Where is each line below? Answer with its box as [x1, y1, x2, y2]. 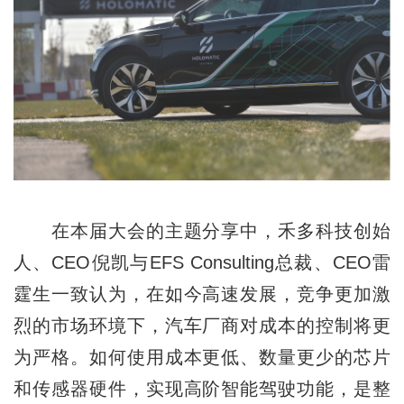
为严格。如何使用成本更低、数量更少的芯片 [13, 347, 391, 368]
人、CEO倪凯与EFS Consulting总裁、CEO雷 [13, 252, 391, 273]
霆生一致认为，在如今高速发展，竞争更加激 [13, 284, 391, 305]
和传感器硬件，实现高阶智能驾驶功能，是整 [13, 379, 391, 399]
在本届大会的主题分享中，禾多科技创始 [13, 221, 391, 242]
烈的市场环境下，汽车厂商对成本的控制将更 [13, 316, 391, 336]
